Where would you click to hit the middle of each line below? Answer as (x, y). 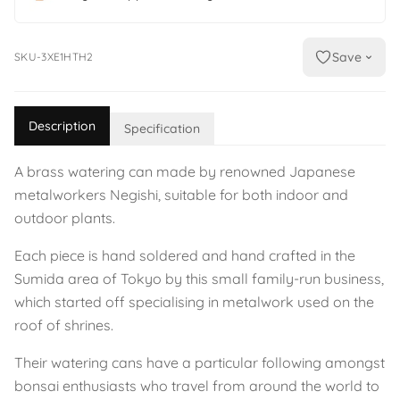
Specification (162, 129)
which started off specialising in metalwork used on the (194, 302)
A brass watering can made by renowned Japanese (185, 171)
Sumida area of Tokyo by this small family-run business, (199, 279)
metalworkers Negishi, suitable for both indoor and (181, 195)
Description (62, 126)
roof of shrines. (64, 325)
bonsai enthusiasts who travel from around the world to (197, 386)
